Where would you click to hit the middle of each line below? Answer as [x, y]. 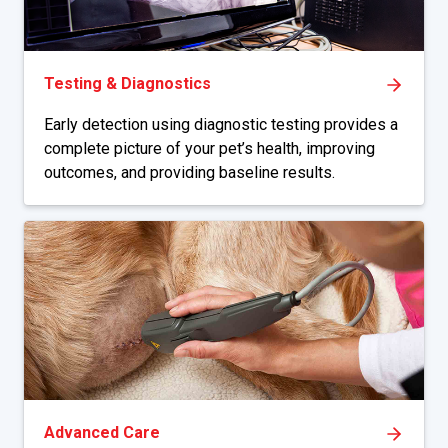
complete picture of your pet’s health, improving [209, 148]
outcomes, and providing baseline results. [189, 172]
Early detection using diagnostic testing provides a [221, 124]
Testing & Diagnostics [127, 83]
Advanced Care [102, 432]
